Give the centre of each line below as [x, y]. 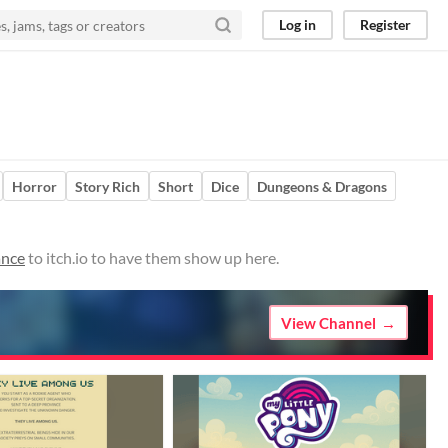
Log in [297, 24]
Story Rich [107, 186]
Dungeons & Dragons [322, 186]
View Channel [328, 322]
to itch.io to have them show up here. [152, 257]
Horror [34, 186]
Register [385, 24]
